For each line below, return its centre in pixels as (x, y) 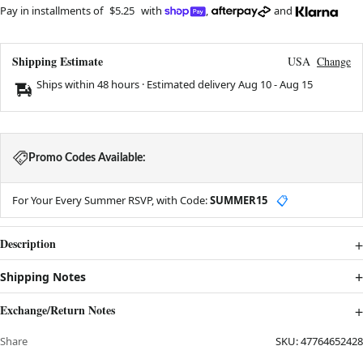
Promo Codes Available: (87, 158)
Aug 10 (255, 84)
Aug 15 (296, 84)
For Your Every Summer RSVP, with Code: (111, 200)
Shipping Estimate (58, 61)
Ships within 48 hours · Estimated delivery (137, 84)
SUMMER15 (239, 200)
